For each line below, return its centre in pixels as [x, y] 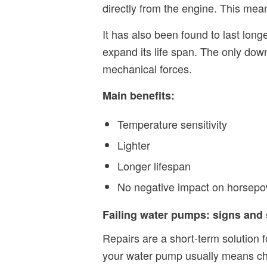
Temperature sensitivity [172, 124]
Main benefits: [139, 96]
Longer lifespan [154, 165]
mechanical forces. [147, 69]
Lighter [134, 145]
